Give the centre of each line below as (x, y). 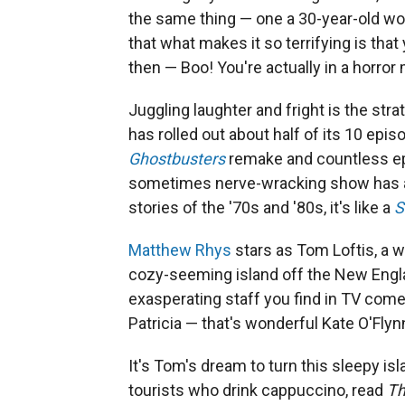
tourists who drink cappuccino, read (258, 390)
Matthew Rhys (180, 250)
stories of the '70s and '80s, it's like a (261, 207)
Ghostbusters (177, 158)
